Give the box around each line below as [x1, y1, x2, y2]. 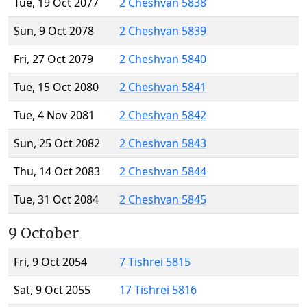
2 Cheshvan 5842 [119, 108, 206, 123]
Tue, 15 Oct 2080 [14, 79, 99, 95]
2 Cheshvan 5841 [119, 79, 206, 95]
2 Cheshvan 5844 [119, 164, 206, 180]
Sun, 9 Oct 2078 [14, 23, 94, 39]
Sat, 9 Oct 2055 [14, 282, 90, 298]
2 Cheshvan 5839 [119, 23, 206, 39]
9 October [8, 224, 79, 243]
